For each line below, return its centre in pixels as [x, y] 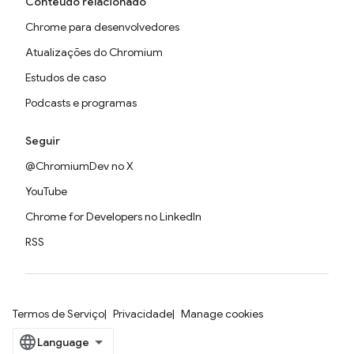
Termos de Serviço [58, 314]
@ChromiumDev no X [79, 166]
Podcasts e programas [81, 103]
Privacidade [143, 314]
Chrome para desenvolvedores [102, 27]
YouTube [46, 191]
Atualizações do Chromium [94, 52]
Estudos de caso [66, 77]
